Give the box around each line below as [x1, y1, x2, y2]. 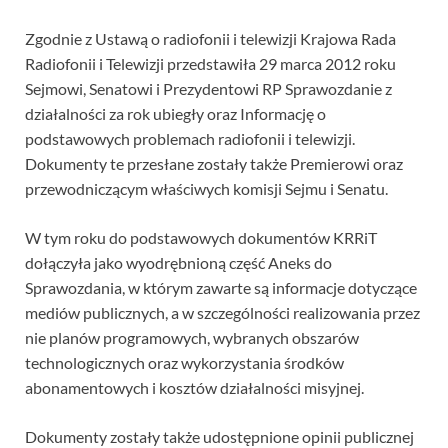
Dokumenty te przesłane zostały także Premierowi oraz [25, 154, 403, 174]
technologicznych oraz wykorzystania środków [25, 353, 344, 373]
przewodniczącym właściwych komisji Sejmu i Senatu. [25, 179, 388, 199]
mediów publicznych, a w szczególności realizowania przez [25, 303, 420, 323]
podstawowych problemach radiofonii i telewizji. [25, 129, 355, 149]
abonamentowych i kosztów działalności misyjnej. [25, 378, 364, 398]
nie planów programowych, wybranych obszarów [25, 328, 359, 348]
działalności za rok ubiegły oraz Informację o [25, 104, 326, 124]
